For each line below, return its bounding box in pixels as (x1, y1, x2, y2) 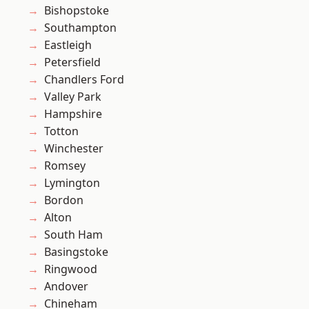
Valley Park (44, 89, 101, 105)
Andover (44, 279, 88, 295)
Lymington (44, 175, 100, 191)
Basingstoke (44, 244, 108, 260)
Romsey (44, 158, 86, 174)
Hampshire (44, 106, 102, 122)
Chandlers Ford (44, 72, 124, 88)
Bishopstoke (44, 3, 109, 19)
